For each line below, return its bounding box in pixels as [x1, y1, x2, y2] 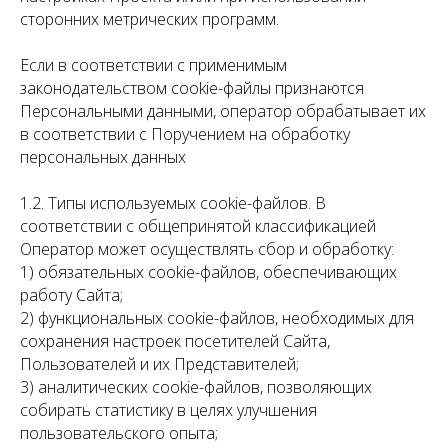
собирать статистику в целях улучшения [20, 399, 317, 421]
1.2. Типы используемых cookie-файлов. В [20, 192, 326, 214]
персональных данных [20, 146, 186, 168]
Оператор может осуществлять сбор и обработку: [20, 238, 394, 260]
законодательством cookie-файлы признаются [20, 77, 364, 99]
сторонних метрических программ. [20, 8, 279, 30]
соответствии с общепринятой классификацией [20, 215, 376, 237]
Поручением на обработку [151, 123, 350, 145]
